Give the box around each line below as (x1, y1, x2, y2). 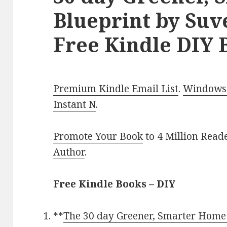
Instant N (53, 98, 96, 111)
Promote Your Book (53, 130, 143, 143)
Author (53, 145, 85, 159)
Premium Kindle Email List (53, 82, 179, 96)
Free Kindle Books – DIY (53, 177, 176, 191)
